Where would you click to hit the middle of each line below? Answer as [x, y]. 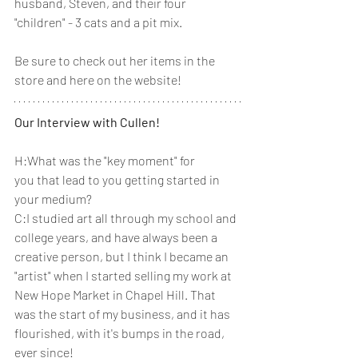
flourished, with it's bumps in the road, [121, 332]
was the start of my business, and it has [123, 313]
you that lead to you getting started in [118, 179]
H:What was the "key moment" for [106, 160]
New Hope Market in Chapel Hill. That [116, 294]
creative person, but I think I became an [123, 256]
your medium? [54, 198]
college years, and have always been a [117, 237]
